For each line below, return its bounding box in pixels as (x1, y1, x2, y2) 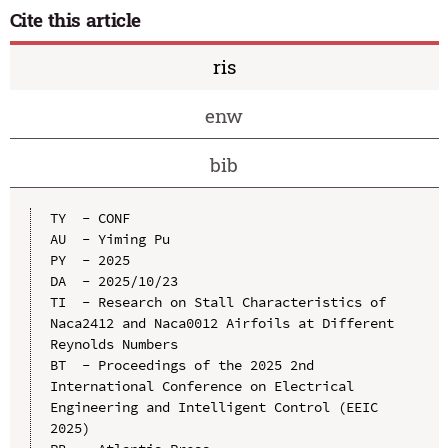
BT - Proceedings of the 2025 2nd (49, 356, 314, 375)
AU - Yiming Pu (49, 230, 170, 249)
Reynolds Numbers (49, 335, 178, 354)
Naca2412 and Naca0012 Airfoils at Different (49, 314, 394, 333)
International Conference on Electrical (49, 377, 354, 396)
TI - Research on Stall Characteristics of (49, 293, 386, 312)
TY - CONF (49, 209, 130, 228)
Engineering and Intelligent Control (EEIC (49, 398, 378, 417)
